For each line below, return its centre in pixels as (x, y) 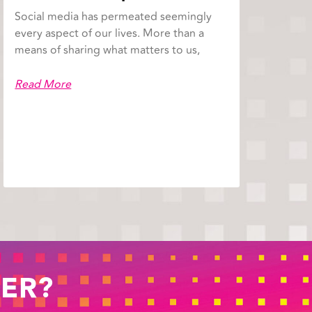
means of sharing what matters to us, (108, 50)
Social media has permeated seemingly (114, 17)
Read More (43, 85)
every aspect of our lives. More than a (110, 34)
